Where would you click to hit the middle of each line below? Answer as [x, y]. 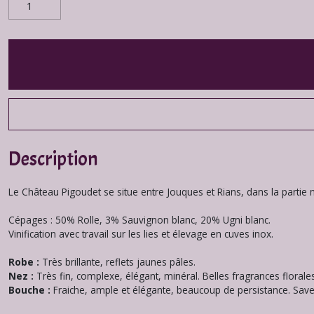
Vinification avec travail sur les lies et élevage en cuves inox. [141, 234]
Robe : [25, 262]
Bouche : [31, 290]
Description [53, 159]
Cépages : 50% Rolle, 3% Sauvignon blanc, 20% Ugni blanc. [139, 220]
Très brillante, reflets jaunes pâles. [119, 262]
